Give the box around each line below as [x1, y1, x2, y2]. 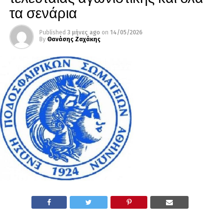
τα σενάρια [9, 1, 77, 23]
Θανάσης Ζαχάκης [47, 36, 101, 43]
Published [39, 29, 66, 36]
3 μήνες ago [67, 29, 100, 36]
